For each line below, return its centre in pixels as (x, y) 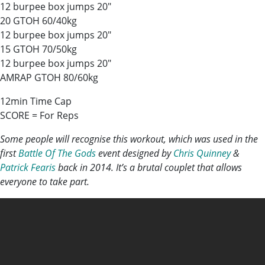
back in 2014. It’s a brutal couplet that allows (149, 167)
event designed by (135, 153)
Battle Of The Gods (57, 153)
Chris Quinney (202, 153)
